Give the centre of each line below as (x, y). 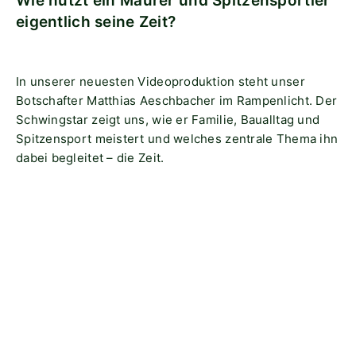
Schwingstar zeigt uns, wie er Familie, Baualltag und (168, 120)
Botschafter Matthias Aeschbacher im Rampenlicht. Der (177, 101)
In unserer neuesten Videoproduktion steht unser (161, 81)
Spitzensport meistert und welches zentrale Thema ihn (177, 139)
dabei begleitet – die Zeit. (90, 158)
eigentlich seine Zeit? (96, 22)
